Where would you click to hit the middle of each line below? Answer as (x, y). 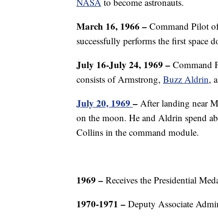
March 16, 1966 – (112, 26)
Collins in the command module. (138, 132)
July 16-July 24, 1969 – (125, 64)
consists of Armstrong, (120, 79)
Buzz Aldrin (186, 79)
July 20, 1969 (105, 103)
